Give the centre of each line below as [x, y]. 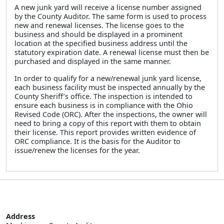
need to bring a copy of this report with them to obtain [108, 123]
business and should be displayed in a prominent [98, 34]
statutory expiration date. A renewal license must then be [112, 52]
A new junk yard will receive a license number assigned [108, 7]
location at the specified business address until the [101, 43]
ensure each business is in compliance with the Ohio [104, 105]
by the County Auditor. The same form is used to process [110, 16]
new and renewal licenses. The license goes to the [99, 25]
